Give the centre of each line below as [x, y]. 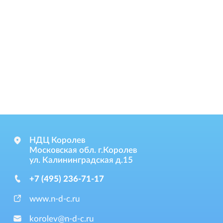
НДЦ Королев [57, 140]
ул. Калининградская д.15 [81, 160]
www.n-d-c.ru [55, 199]
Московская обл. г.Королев [83, 150]
